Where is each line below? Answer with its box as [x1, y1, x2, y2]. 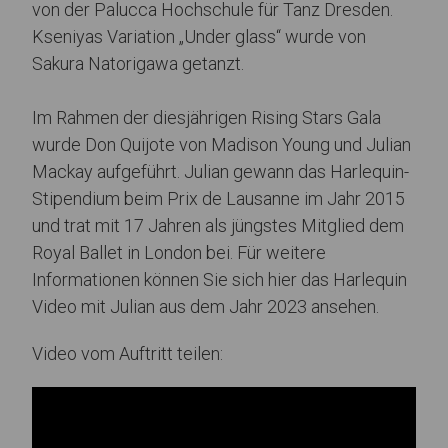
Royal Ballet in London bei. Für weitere [32, 242, 326, 264]
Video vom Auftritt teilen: [32, 343, 223, 365]
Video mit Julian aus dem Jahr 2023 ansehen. [32, 296, 379, 318]
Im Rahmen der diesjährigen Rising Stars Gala [32, 107, 381, 129]
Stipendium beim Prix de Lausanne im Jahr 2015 [32, 188, 405, 210]
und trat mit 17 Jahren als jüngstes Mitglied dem [32, 215, 404, 237]
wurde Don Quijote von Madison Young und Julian [32, 134, 411, 156]
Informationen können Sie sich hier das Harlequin [32, 269, 407, 291]
